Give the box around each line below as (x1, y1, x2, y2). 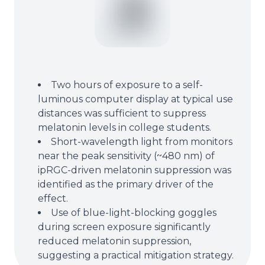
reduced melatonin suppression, (38, 235, 191, 247)
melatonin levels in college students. (38, 122, 211, 133)
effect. (38, 193, 68, 204)
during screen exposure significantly (38, 221, 211, 232)
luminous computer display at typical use (38, 93, 233, 105)
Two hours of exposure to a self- (51, 79, 203, 91)
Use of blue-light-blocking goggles (51, 207, 216, 218)
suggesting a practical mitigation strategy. (38, 250, 234, 261)
